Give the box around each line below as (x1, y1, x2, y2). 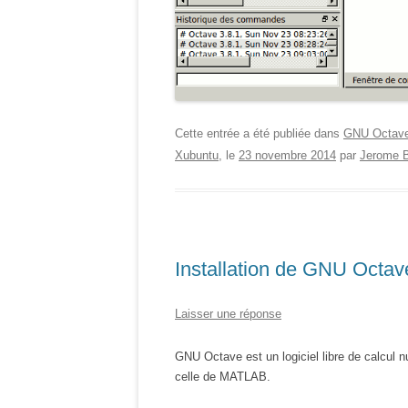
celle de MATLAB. (175, 370, 270, 384)
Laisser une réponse (175, 307, 281, 321)
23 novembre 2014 (239, 148, 336, 163)
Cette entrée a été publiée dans (175, 127, 343, 141)
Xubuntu (175, 148, 219, 163)
